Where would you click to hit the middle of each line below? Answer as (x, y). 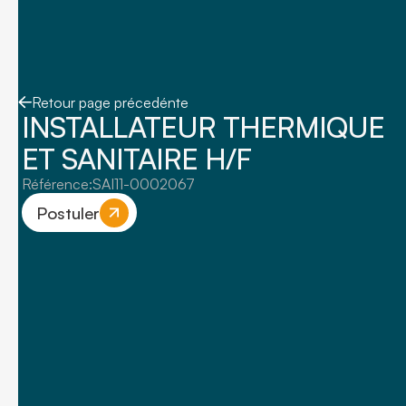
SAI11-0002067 (144, 184)
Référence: (57, 184)
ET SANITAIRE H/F (136, 159)
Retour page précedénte (110, 103)
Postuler (68, 213)
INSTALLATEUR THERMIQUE (203, 127)
